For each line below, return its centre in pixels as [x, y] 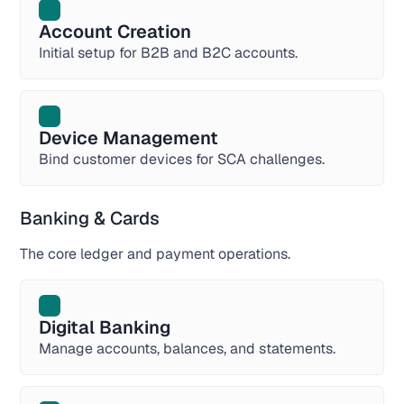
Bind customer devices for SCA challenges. [182, 159]
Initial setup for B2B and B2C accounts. [169, 53]
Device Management [129, 138]
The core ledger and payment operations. [156, 254]
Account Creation [115, 32]
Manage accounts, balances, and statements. [188, 349]
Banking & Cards [90, 218]
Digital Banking [105, 327]
